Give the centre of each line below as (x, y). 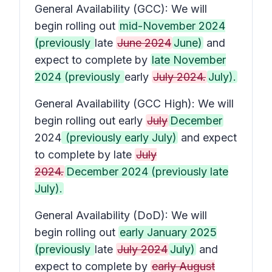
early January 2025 (168, 232)
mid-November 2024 (172, 26)
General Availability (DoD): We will (121, 215)
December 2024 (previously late (147, 172)
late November (189, 60)
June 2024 (144, 43)
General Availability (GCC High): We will (134, 104)
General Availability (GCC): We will (121, 9)
